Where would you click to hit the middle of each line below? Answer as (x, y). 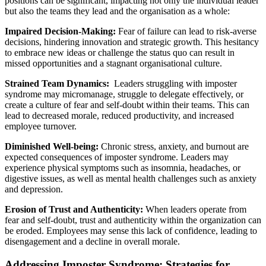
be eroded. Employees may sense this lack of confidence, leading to (131, 231)
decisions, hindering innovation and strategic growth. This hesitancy (132, 42)
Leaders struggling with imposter (175, 84)
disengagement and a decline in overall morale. (92, 242)
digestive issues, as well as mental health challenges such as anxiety (131, 179)
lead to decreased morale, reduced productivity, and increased (119, 116)
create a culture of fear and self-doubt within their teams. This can (127, 105)
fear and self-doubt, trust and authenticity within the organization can (133, 220)
